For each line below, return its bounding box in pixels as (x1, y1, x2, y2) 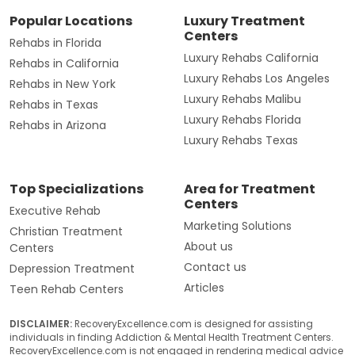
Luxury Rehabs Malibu (184, 91, 301, 108)
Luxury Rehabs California (184, 50, 319, 67)
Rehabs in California (10, 55, 119, 72)
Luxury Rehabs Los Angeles (184, 71, 330, 87)
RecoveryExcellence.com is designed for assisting (72, 318, 313, 331)
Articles (184, 280, 224, 296)
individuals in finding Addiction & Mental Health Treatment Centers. (10, 331, 334, 345)
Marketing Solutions (184, 218, 292, 235)
